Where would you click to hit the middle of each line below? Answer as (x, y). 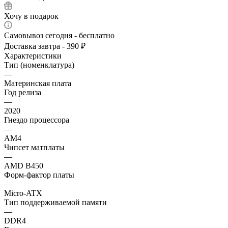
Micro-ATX (23, 193)
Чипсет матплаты (34, 147)
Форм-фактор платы (39, 175)
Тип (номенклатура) (39, 65)
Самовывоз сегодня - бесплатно (59, 35)
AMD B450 (24, 165)
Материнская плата (38, 83)
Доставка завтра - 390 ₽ (45, 46)
